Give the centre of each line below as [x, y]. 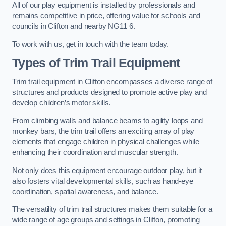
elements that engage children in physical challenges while [106, 142]
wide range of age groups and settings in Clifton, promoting [106, 220]
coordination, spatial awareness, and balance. [85, 191]
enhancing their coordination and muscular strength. [95, 153]
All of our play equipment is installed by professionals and [104, 5]
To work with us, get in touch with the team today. [91, 44]
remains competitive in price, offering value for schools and [106, 16]
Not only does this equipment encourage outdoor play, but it [107, 170]
